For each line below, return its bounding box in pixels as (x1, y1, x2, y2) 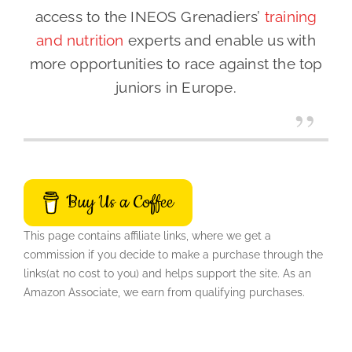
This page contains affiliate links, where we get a (24, 229, 271, 243)
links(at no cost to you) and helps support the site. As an (24, 267, 311, 280)
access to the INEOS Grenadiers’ (35, 8, 265, 26)
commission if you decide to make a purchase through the (24, 248, 323, 262)
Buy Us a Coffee (66, 190, 174, 215)
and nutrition (36, 31, 124, 49)
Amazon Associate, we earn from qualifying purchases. (24, 286, 305, 299)
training (264, 8, 317, 26)
